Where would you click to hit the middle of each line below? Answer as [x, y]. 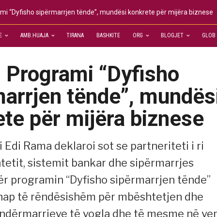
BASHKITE [108, 35]
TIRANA [75, 35]
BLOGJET [172, 35]
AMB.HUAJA [34, 35]
